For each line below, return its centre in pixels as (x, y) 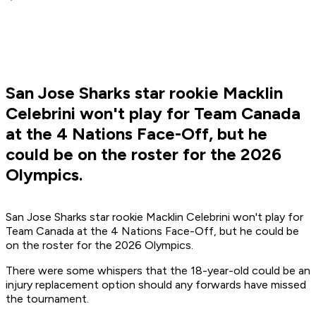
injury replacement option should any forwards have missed (156, 285)
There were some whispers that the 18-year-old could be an (158, 271)
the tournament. (47, 299)
